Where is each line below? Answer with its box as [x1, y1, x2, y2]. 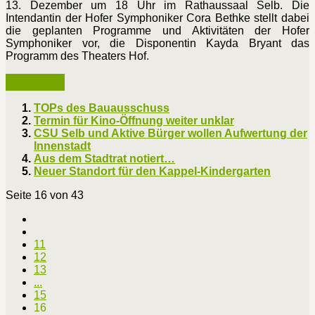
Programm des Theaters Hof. [6, 49, 149, 62]
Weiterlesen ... [6, 73, 65, 91]
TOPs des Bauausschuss [34, 101, 169, 114]
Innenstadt [34, 139, 91, 152]
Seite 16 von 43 [6, 188, 84, 201]
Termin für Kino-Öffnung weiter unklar [34, 114, 234, 127]
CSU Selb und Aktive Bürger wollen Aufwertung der [34, 127, 307, 139]
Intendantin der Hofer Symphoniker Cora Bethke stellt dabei [6, 11, 309, 24]
